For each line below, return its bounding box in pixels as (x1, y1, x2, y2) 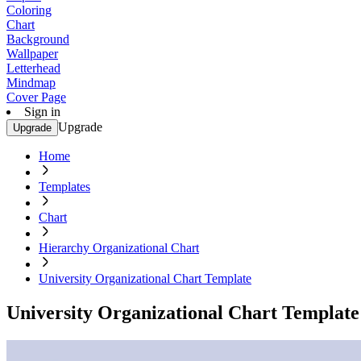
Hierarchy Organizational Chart (39, 241, 199, 255)
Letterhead (6, 61, 60, 75)
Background (6, 32, 69, 46)
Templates (39, 180, 90, 193)
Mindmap (6, 76, 56, 89)
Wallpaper (6, 47, 58, 60)
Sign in (24, 105, 60, 118)
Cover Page (6, 90, 66, 104)
